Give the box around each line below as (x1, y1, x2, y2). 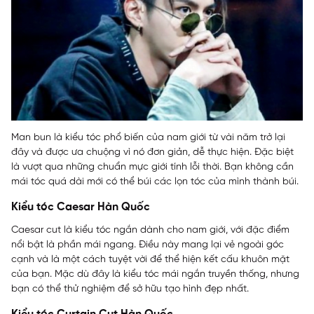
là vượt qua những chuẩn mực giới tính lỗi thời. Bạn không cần (11, 161, 294, 172)
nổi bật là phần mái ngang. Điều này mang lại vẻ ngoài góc (11, 239, 284, 250)
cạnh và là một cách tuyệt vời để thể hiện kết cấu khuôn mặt (11, 254, 289, 265)
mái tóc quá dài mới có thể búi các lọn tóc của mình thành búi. (11, 176, 301, 187)
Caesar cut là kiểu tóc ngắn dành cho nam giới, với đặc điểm (11, 224, 289, 235)
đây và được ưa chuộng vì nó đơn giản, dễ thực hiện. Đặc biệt (11, 146, 294, 158)
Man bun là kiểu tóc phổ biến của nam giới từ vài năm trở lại (11, 132, 285, 143)
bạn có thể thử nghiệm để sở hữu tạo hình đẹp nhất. (11, 283, 252, 294)
